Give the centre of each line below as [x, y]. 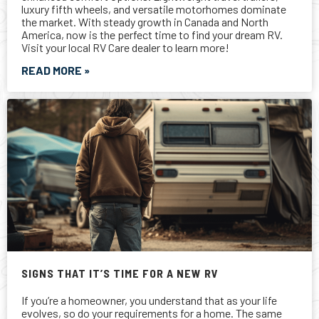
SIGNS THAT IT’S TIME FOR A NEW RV [120, 73]
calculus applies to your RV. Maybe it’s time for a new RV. [153, 125]
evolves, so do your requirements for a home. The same [152, 113]
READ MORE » [56, 148]
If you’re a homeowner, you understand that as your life [149, 100]
